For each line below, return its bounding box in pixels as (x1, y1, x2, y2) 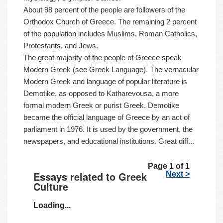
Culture (33, 179, 68, 194)
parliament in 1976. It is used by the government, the (23, 125, 193, 134)
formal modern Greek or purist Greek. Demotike (23, 101, 179, 110)
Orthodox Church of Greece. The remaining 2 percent (23, 17, 197, 26)
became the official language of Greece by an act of (23, 113, 190, 122)
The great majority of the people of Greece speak (23, 53, 182, 62)
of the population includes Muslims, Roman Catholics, (23, 29, 197, 38)
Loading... (33, 201, 71, 210)
